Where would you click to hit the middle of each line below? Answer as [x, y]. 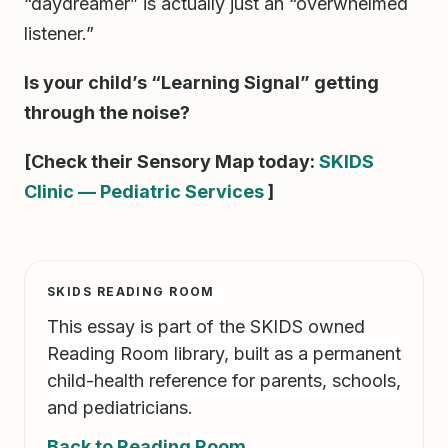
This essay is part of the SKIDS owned [206, 326]
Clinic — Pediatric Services [144, 191]
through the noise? [107, 113]
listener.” [59, 34]
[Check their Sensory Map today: [171, 161]
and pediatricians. [120, 407]
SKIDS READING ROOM [131, 291]
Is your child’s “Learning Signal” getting [201, 83]
